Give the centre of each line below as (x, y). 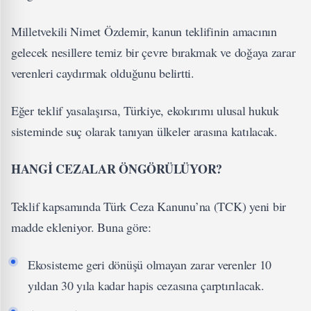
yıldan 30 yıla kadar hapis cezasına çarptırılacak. (146, 285)
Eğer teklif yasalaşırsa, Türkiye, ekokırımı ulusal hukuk (145, 110)
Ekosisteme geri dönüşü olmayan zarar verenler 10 (150, 264)
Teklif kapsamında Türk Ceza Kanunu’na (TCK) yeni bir (149, 206)
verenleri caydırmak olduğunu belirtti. (103, 73)
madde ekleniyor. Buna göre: (81, 227)
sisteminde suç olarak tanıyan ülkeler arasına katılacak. (144, 131)
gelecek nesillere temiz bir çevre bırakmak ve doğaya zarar (153, 52)
